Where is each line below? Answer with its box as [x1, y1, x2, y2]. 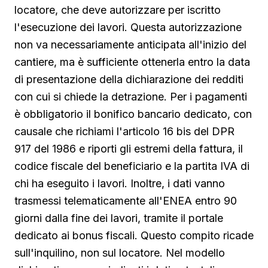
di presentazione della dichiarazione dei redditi [14, 72, 243, 86]
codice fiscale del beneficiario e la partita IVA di [14, 159, 249, 172]
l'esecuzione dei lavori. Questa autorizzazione [14, 20, 242, 33]
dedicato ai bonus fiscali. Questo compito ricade [14, 229, 254, 242]
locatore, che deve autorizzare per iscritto [14, 3, 221, 16]
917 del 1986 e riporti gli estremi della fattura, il [14, 142, 243, 155]
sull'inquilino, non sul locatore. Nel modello [14, 246, 225, 259]
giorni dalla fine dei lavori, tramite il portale [14, 211, 223, 224]
